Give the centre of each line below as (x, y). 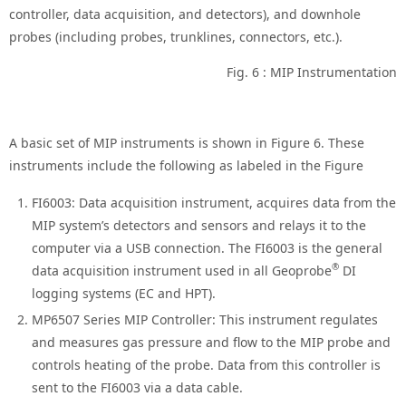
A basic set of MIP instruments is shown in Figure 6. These (187, 143)
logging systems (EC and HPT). (124, 294)
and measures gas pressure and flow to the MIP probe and (212, 343)
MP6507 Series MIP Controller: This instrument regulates (205, 320)
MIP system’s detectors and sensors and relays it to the (199, 226)
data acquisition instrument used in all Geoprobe (182, 271)
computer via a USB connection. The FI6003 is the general (208, 248)
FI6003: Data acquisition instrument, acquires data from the (214, 203)
